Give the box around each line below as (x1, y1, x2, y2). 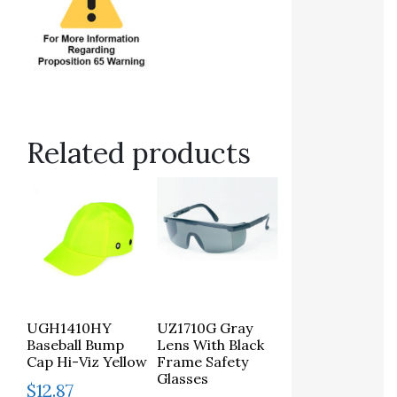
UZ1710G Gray (157, 318, 253, 337)
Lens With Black (157, 335, 265, 354)
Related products (27, 135, 251, 172)
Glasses (157, 369, 209, 387)
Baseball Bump (27, 335, 124, 354)
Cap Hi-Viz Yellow (27, 352, 147, 370)
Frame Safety (157, 352, 249, 370)
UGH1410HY (27, 318, 112, 337)
